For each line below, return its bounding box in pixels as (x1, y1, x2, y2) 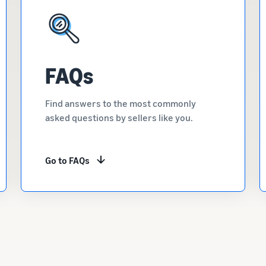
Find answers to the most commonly (45, 97, 196, 109)
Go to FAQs (45, 154, 90, 166)
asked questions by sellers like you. (45, 112, 193, 123)
